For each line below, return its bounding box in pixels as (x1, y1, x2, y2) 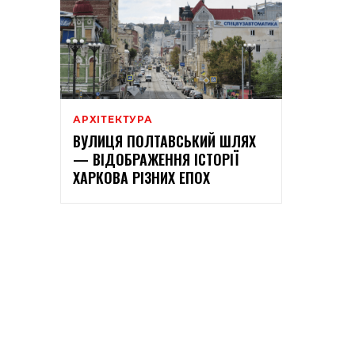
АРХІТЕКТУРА (73, 113, 153, 126)
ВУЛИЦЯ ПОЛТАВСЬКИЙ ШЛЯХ (73, 131, 256, 152)
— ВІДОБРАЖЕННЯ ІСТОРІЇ (73, 149, 239, 170)
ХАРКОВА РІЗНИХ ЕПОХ (73, 167, 210, 189)
